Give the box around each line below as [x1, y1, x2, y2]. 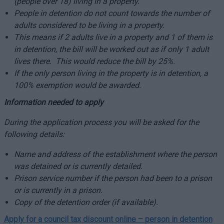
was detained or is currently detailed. [13, 161, 142, 171]
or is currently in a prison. [13, 185, 102, 195]
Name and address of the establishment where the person [13, 149, 217, 159]
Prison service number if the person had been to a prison [13, 173, 212, 183]
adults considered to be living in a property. [13, 20, 164, 30]
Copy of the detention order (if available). [13, 197, 158, 207]
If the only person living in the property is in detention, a [13, 68, 208, 78]
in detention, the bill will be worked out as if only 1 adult [13, 44, 209, 54]
